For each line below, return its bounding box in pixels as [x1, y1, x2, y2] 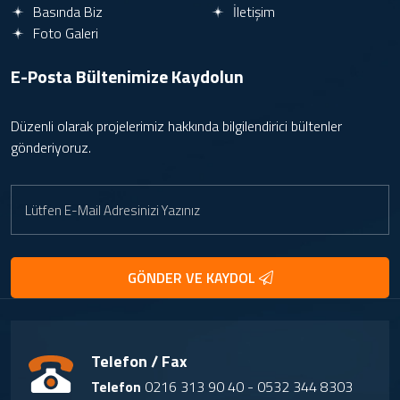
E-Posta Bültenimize [11, 62, 171, 90]
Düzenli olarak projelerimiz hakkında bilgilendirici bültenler [11, 115, 342, 137]
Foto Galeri [29, 22, 98, 44]
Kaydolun [171, 62, 244, 90]
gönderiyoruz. [11, 137, 91, 158]
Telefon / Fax [91, 349, 187, 373]
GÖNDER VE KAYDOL [127, 267, 259, 288]
